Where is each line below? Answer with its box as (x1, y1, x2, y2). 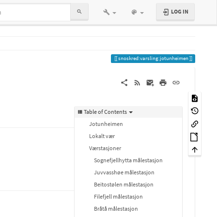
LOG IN (170, 8, 188, 15)
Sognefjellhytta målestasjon (94, 156, 163, 164)
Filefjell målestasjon (94, 193, 143, 200)
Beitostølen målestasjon (94, 181, 154, 188)
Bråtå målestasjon (94, 205, 138, 212)
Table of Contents (84, 108, 127, 115)
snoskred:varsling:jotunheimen (118, 55, 188, 62)
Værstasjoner (89, 144, 121, 152)
